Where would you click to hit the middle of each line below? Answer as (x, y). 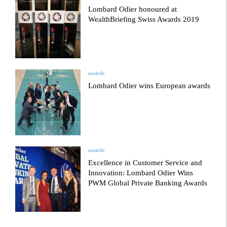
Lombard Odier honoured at (133, 9)
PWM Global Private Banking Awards (148, 183)
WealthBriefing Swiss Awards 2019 (144, 19)
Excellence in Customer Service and (145, 162)
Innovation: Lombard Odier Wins (141, 173)
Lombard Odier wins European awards (149, 86)
